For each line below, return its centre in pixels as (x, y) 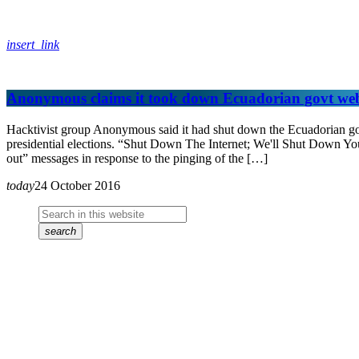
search (61, 231)
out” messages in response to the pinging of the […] (137, 158)
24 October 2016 (77, 185)
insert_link (33, 45)
